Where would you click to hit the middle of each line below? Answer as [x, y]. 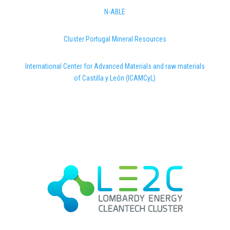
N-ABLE [115, 12]
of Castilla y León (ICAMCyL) [115, 78]
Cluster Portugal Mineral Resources [115, 39]
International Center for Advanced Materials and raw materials [115, 66]
